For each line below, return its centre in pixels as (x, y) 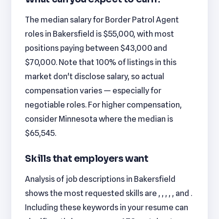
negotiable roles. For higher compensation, (104, 105)
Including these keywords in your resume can (107, 208)
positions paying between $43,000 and (96, 48)
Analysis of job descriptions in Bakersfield (100, 179)
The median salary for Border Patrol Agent (102, 20)
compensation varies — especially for (93, 91)
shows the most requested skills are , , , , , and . (109, 193)
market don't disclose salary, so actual (95, 77)
